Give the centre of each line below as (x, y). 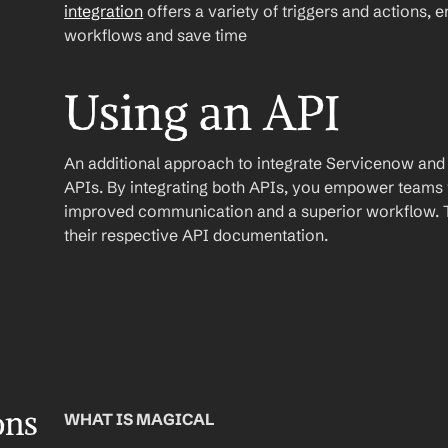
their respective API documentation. (196, 235)
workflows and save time (156, 35)
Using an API (202, 113)
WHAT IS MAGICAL (139, 419)
